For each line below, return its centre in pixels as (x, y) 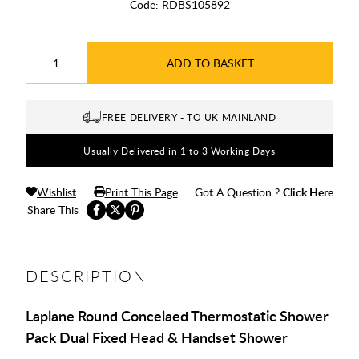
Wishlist (56, 192)
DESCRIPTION (86, 276)
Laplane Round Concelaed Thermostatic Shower (177, 315)
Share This (53, 209)
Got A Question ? (239, 192)
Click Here (308, 192)
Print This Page (141, 192)
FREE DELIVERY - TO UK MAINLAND (189, 117)
